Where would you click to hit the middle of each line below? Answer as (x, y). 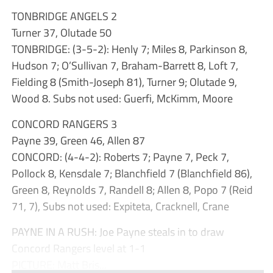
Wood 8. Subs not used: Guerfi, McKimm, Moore (122, 98)
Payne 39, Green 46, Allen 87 (78, 140)
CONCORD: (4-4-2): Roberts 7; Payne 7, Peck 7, (120, 157)
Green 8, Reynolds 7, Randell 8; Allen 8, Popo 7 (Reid (132, 190)
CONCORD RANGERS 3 (64, 124)
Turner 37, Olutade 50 (61, 33)
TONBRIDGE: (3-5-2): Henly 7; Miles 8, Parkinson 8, (129, 49)
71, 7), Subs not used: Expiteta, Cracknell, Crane (120, 206)
